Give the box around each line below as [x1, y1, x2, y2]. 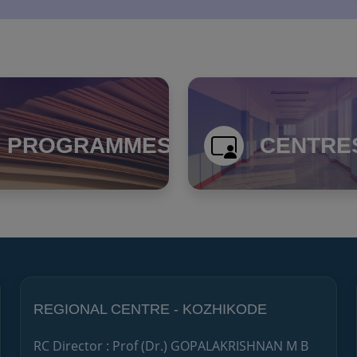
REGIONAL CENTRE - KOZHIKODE [33, 300, 267, 317]
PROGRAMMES [7, 133, 172, 159]
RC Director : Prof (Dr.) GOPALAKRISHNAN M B [33, 336, 308, 355]
